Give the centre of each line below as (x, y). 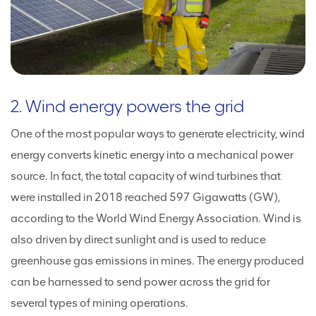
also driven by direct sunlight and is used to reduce (138, 239)
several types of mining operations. (99, 303)
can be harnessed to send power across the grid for (140, 282)
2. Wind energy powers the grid (127, 106)
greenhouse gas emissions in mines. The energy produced (157, 261)
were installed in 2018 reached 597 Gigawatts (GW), (145, 197)
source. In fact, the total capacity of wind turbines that (146, 176)
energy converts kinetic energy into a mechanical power (152, 155)
